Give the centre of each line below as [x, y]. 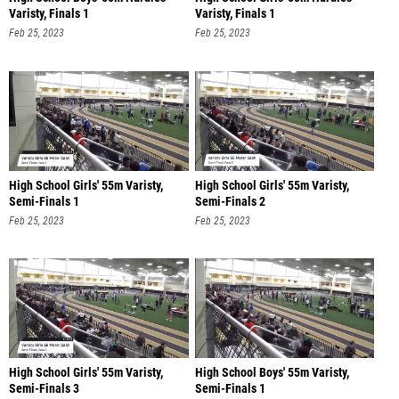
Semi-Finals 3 [44, 389]
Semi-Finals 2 [230, 201]
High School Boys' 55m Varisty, [272, 373]
